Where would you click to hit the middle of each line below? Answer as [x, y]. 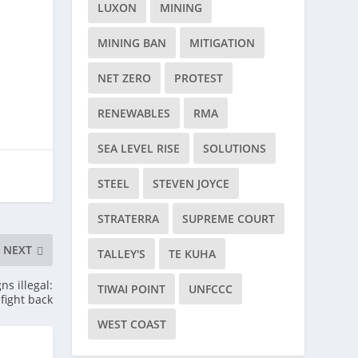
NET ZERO [125, 78]
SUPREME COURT [229, 219]
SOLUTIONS [235, 148]
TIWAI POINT [132, 289]
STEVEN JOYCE [191, 183]
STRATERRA [129, 219]
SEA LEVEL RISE [139, 148]
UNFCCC [211, 289]
